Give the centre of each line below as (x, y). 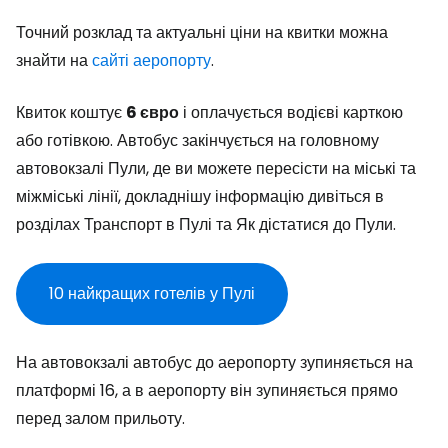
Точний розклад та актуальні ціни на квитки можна (202, 32)
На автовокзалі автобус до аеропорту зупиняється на (214, 362)
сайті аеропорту (151, 60)
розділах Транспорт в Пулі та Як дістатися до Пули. (206, 224)
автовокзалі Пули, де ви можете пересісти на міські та (216, 168)
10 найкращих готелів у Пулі (152, 293)
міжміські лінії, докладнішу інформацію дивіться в (200, 196)
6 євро (152, 112)
